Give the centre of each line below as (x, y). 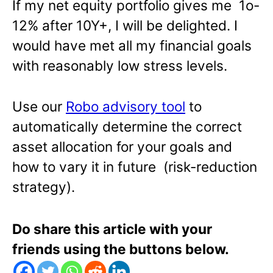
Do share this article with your (112, 229)
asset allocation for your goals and (122, 147)
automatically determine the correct (127, 127)
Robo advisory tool (126, 107)
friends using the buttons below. (121, 249)
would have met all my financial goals (132, 46)
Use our (39, 107)
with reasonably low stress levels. (120, 66)
